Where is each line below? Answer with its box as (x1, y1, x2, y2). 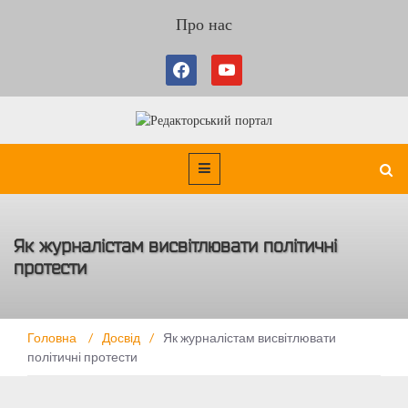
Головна (27, 330, 79, 346)
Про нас (176, 15, 232, 34)
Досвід (102, 330, 140, 346)
